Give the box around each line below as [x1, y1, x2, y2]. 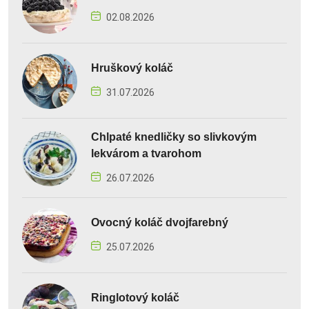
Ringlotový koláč [91, 291, 179, 303]
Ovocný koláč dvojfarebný [91, 216, 228, 228]
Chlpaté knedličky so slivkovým [91, 130, 257, 143]
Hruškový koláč [91, 61, 173, 74]
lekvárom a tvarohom [91, 147, 201, 159]
